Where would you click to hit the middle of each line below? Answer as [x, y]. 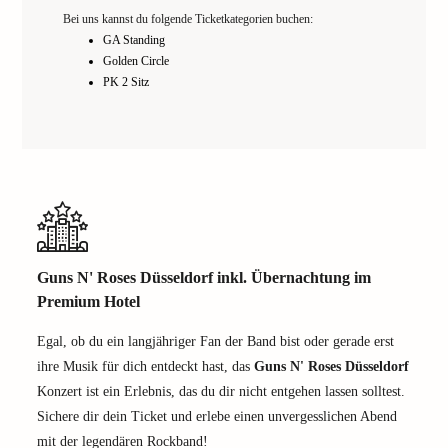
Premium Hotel [88, 301]
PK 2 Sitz [126, 82]
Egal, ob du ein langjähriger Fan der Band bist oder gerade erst [215, 341]
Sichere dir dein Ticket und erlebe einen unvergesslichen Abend [217, 416]
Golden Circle [136, 61]
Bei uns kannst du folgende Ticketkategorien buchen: [188, 19]
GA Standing [134, 40]
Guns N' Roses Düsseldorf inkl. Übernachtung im [204, 277]
